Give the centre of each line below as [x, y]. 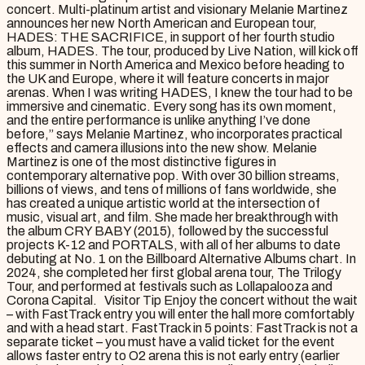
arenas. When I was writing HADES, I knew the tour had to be [180, 93]
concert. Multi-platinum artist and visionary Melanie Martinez [177, 10]
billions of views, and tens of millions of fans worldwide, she [172, 190]
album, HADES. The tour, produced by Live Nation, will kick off [182, 51]
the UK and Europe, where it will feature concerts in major [168, 79]
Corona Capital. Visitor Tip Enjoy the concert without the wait [182, 301]
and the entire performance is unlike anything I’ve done [158, 121]
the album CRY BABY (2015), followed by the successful [167, 231]
